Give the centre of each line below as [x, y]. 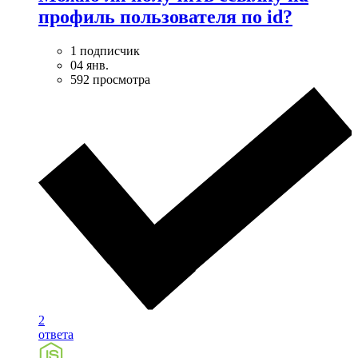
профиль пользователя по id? [165, 16]
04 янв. [89, 65]
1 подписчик [105, 50]
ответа [56, 334]
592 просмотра [110, 79]
